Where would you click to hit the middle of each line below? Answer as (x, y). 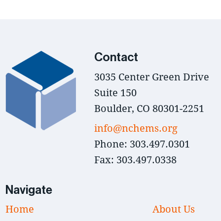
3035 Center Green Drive (152, 76)
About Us (174, 209)
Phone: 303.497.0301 (142, 144)
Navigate (29, 190)
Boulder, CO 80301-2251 (149, 108)
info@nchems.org (136, 128)
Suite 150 (115, 92)
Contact (116, 57)
